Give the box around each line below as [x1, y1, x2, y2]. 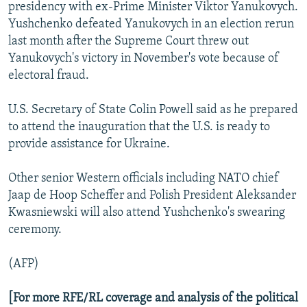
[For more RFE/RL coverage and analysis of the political [8, 292, 298, 306]
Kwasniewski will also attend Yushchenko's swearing [8, 206, 285, 220]
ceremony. [8, 223, 62, 237]
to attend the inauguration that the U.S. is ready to [8, 121, 270, 134]
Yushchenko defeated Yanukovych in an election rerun [8, 18, 294, 32]
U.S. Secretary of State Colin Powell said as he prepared [8, 103, 298, 117]
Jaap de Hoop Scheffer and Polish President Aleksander [8, 189, 296, 203]
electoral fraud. [8, 69, 89, 83]
